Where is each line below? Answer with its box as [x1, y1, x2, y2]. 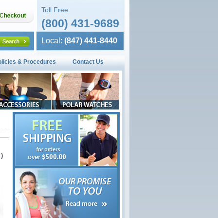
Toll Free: [41, 6, 70, 14]
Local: [41, 36, 62, 45]
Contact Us [73, 58, 104, 65]
